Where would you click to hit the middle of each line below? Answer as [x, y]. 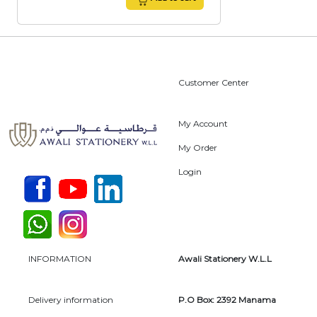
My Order [198, 148]
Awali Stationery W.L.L [225, 259]
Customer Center [214, 82]
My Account [203, 123]
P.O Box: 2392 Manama [227, 300]
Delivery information [71, 300]
